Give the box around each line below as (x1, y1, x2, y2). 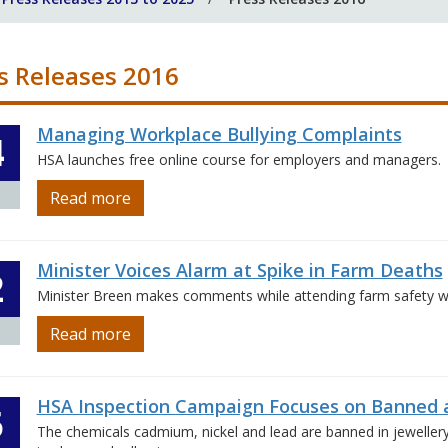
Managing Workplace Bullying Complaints (36, 122, 402, 146)
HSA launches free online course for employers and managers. (36, 150, 441, 169)
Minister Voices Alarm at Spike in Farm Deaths (36, 258, 443, 282)
